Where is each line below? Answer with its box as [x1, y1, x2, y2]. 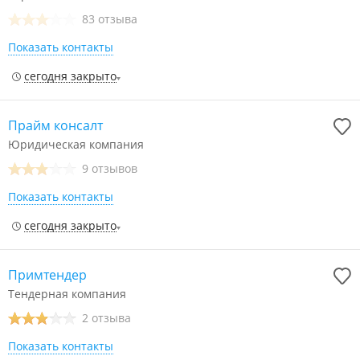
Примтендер [8, 266, 87, 284]
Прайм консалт [8, 117, 103, 134]
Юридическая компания [8, 137, 144, 152]
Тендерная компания [8, 286, 126, 301]
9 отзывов [82, 161, 137, 176]
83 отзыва [82, 11, 137, 27]
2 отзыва [82, 310, 131, 325]
